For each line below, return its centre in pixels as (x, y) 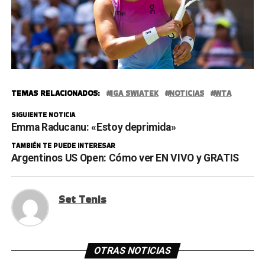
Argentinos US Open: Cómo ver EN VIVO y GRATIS (125, 158)
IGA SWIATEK (134, 93)
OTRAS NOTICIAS (132, 251)
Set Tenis (82, 200)
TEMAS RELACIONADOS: (55, 93)
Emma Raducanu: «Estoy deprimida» (93, 127)
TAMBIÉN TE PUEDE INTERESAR (63, 146)
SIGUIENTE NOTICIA (43, 115)
